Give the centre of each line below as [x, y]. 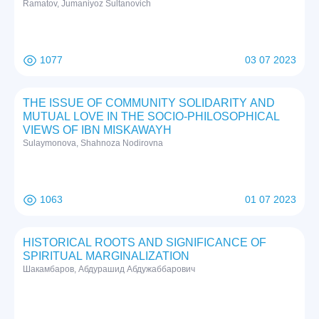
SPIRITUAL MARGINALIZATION [106, 256]
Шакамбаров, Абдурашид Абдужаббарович [109, 270]
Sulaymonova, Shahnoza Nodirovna [93, 143]
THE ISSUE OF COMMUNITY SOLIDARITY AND [149, 103]
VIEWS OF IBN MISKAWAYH [97, 130]
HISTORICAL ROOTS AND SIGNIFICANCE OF [145, 243]
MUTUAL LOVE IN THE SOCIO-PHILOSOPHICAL [151, 117]
